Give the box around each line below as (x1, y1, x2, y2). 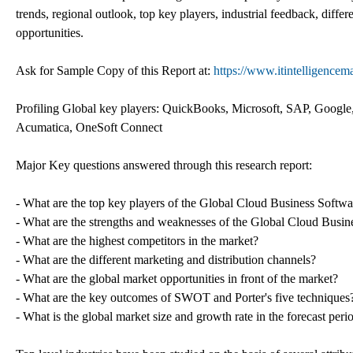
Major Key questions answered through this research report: (16, 158, 312, 172)
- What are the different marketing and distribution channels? (16, 252, 316, 266)
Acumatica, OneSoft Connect (16, 120, 162, 134)
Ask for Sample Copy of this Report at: (16, 63, 214, 77)
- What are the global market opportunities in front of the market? (16, 271, 338, 285)
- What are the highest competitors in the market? (16, 233, 258, 247)
